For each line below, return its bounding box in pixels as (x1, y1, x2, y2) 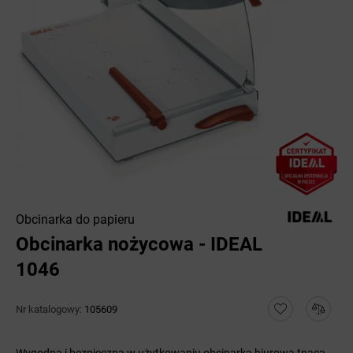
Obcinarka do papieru (16, 212, 135, 227)
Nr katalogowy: (16, 303, 84, 315)
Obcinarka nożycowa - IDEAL (16, 233, 262, 255)
